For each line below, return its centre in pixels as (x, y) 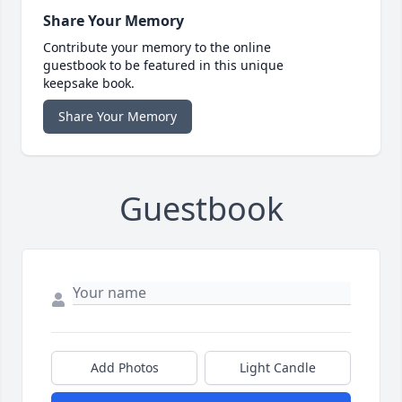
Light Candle (278, 368)
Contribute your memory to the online (157, 48)
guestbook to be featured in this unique (163, 66)
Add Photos (124, 368)
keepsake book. (89, 83)
